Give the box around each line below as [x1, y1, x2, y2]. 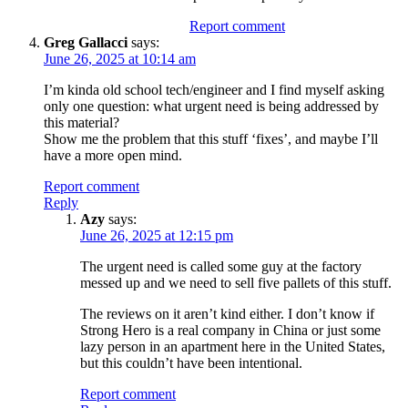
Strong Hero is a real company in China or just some [80, 321, 381, 338]
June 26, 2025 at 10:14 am [44, 50, 196, 66]
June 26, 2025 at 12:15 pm [80, 227, 233, 243]
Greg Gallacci [44, 34, 127, 50]
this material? [44, 114, 119, 130]
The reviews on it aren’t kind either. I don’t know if [80, 305, 374, 321]
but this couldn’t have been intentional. [80, 354, 302, 371]
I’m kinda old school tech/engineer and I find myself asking [44, 81, 384, 97]
